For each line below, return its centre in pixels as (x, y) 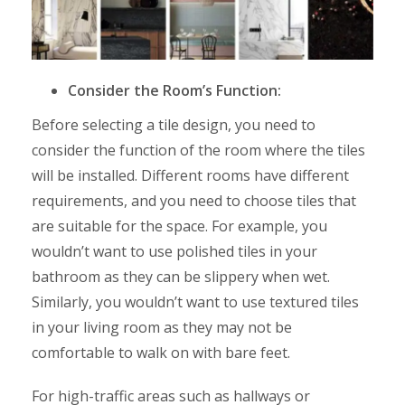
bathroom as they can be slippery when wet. (181, 276)
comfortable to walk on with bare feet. (161, 352)
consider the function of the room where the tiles (198, 150)
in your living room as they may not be (162, 327)
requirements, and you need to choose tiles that (194, 200)
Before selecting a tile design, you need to (174, 124)
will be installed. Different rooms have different (190, 175)
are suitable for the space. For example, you (179, 226)
